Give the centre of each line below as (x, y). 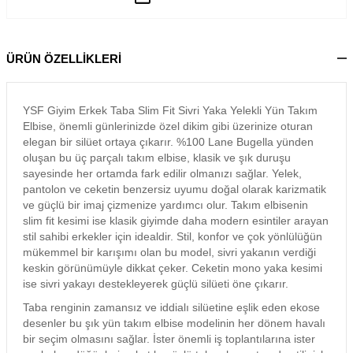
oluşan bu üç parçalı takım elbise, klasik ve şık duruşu (157, 158)
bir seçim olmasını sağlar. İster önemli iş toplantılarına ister (169, 339)
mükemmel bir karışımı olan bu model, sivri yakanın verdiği (169, 252)
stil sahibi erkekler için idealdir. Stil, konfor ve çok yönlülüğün (173, 236)
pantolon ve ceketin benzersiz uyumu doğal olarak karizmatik (175, 189)
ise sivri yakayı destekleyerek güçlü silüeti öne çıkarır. (156, 284)
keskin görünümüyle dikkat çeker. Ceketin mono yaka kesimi (173, 268)
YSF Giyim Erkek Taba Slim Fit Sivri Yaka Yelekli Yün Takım (170, 110)
